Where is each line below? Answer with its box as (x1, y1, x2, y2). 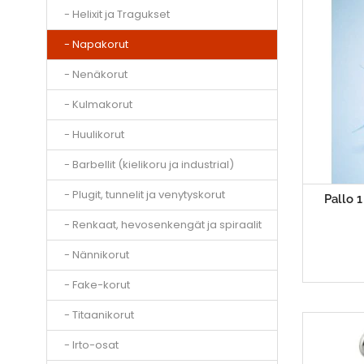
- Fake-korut (57, 277, 130, 293)
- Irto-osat (57, 337, 119, 353)
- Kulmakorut (57, 97, 132, 113)
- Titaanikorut (57, 307, 134, 323)
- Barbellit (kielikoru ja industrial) (57, 157, 234, 173)
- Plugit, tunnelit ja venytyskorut (57, 187, 225, 203)
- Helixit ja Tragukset (57, 6, 170, 23)
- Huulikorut (57, 127, 124, 143)
